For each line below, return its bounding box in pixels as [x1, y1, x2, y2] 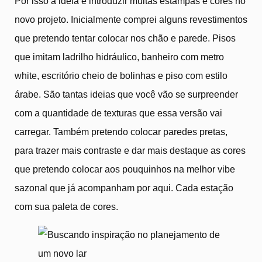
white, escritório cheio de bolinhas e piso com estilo [15, 71, 227, 81]
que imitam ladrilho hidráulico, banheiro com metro [15, 52, 224, 63]
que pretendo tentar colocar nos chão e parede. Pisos [15, 33, 236, 44]
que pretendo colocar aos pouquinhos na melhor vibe [15, 164, 235, 175]
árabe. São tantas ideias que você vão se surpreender [15, 89, 238, 100]
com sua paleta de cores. [15, 202, 118, 212]
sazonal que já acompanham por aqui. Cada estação [15, 183, 233, 194]
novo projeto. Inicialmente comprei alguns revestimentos [15, 15, 247, 25]
